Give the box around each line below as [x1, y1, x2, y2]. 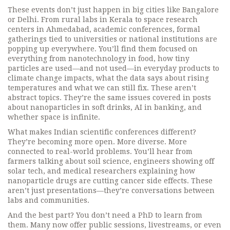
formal [177, 25, 200, 33]
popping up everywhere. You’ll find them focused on [8, 45, 198, 53]
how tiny [158, 54, 189, 63]
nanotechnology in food [68, 54, 154, 63]
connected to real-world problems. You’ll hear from [8, 147, 193, 156]
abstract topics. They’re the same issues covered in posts [8, 93, 211, 102]
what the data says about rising [96, 74, 209, 82]
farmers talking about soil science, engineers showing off [8, 157, 214, 165]
